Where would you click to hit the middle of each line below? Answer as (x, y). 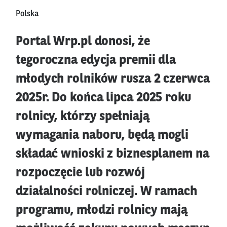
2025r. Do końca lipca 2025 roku (103, 98)
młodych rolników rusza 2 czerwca (113, 79)
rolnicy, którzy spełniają (83, 117)
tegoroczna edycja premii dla (96, 60)
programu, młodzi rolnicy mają (102, 210)
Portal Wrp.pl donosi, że (83, 42)
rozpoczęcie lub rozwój (80, 173)
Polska (27, 14)
